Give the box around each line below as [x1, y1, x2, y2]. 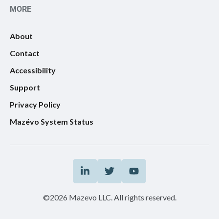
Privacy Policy [10, 99, 61, 109]
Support [10, 82, 40, 92]
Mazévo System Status [10, 116, 93, 126]
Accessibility [10, 65, 56, 75]
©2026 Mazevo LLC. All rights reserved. [43, 192, 176, 202]
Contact [10, 48, 40, 58]
